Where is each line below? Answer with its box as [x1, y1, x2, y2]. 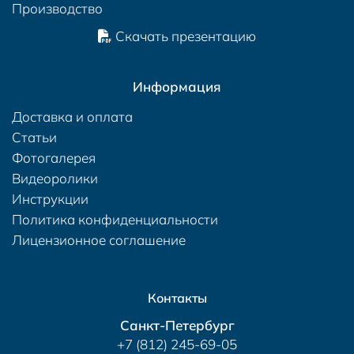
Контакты [147, 289, 207, 306]
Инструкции [12, 190, 88, 207]
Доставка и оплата [12, 107, 133, 125]
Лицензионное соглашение [12, 231, 186, 248]
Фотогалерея [12, 149, 96, 166]
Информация [133, 78, 221, 96]
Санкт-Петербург [119, 317, 235, 334]
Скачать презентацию [115, 28, 256, 45]
